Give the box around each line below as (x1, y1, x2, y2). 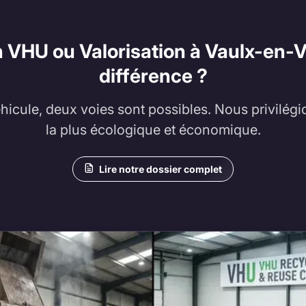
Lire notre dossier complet (99, 163, 222, 176)
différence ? (98, 64, 208, 88)
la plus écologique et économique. (45, 122, 261, 139)
